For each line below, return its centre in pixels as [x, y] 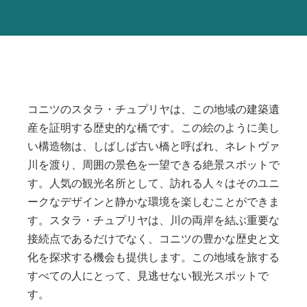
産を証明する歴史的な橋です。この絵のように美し [153, 128]
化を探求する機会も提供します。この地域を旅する [153, 258]
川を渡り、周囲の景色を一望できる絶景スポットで [153, 165]
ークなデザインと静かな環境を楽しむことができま [153, 202]
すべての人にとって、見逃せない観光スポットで [148, 276]
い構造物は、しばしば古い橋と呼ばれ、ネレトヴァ [153, 147]
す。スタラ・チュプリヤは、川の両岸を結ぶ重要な [153, 221]
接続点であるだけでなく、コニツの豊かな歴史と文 [153, 239]
